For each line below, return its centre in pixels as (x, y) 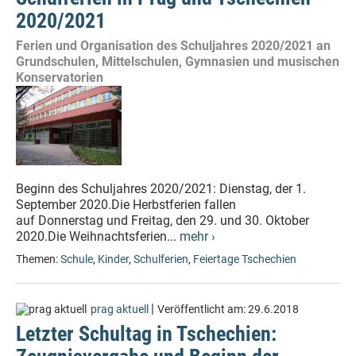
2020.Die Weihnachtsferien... (98, 236)
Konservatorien (60, 77)
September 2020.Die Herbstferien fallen (126, 205)
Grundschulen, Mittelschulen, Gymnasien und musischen (178, 62)
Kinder (113, 259)
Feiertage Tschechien (245, 259)
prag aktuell (120, 310)
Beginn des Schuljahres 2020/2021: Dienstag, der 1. (161, 189)
